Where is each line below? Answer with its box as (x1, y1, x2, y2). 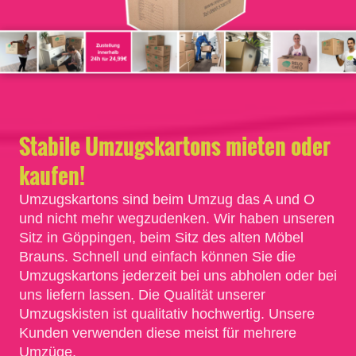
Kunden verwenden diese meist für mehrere (19, 325, 296, 341)
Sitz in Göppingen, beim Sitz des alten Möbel (19, 230, 304, 246)
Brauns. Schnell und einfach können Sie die (19, 249, 296, 265)
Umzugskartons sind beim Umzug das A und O (19, 192, 315, 207)
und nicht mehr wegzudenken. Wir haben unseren (19, 211, 335, 226)
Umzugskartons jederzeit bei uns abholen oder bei (19, 268, 337, 284)
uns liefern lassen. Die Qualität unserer (19, 287, 265, 303)
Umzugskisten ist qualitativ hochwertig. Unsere (19, 306, 315, 322)
